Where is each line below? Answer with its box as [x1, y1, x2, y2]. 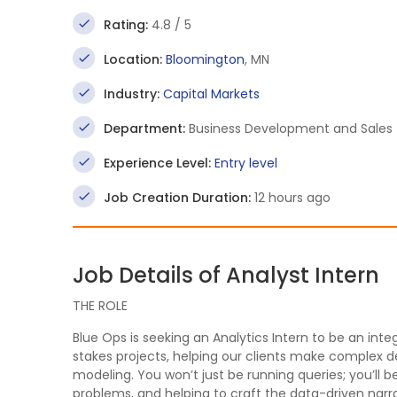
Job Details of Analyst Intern [73, 261, 379, 290]
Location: [104, 51, 162, 68]
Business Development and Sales [185, 120, 393, 137]
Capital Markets [163, 85, 260, 103]
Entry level [214, 154, 277, 172]
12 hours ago [251, 189, 331, 206]
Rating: [104, 16, 148, 34]
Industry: [104, 85, 160, 103]
